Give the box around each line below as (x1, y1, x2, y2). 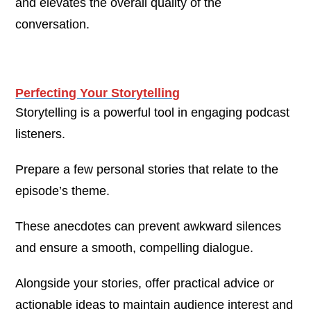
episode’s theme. (15, 183, 110, 198)
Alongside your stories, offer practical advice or (15, 276, 275, 290)
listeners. (15, 126, 66, 141)
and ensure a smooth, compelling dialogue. (15, 240, 254, 255)
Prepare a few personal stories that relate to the (15, 162, 279, 176)
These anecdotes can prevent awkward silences (15, 219, 282, 233)
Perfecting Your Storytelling (15, 85, 180, 100)
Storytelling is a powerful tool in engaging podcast (15, 105, 290, 119)
